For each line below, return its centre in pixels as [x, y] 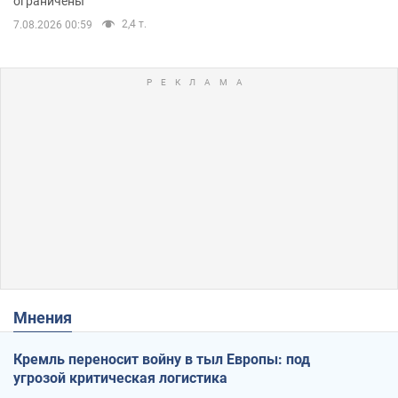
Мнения [50, 317]
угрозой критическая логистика [120, 378]
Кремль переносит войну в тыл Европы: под [162, 359]
